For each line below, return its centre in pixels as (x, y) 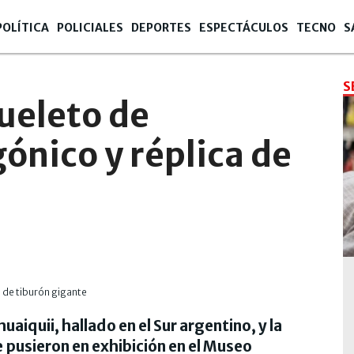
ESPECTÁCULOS (244, 28)
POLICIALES (90, 28)
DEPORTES (161, 28)
